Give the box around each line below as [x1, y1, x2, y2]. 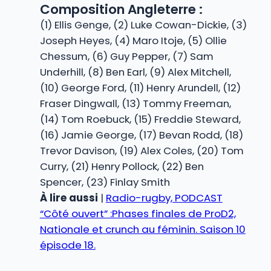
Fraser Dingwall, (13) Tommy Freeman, [39, 96, 231, 111]
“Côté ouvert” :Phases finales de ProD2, [39, 206, 236, 221]
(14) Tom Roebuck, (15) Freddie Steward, [39, 111, 241, 126]
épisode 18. [39, 237, 96, 252]
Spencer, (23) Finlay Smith [39, 174, 170, 189]
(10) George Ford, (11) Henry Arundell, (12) [39, 80, 241, 95]
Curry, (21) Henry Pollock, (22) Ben [39, 158, 204, 174]
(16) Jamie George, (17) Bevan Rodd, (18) [39, 127, 243, 142]
